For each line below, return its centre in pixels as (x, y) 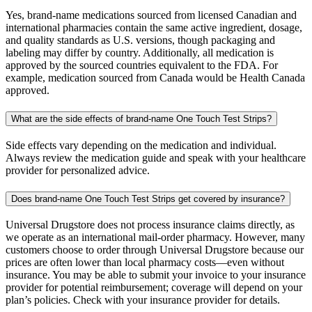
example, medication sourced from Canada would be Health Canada (155, 78)
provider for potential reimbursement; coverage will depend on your (154, 288)
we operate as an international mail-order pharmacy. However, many (155, 237)
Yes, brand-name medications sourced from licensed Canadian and (151, 15)
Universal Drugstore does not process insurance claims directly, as (150, 225)
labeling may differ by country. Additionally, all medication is (140, 53)
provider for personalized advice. (78, 170)
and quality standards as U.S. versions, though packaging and (140, 40)
